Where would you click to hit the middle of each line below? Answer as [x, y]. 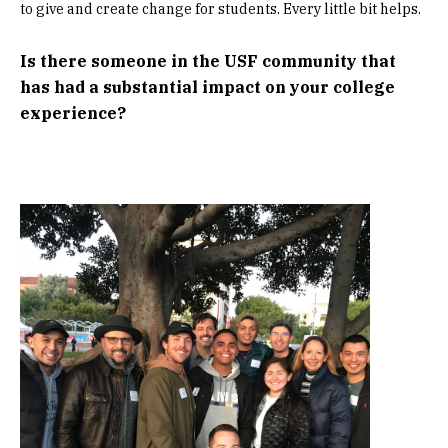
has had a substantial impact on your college [207, 87]
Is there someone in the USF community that [208, 61]
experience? [73, 113]
